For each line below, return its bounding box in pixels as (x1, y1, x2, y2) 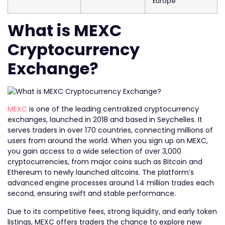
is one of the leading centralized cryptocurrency (27, 104, 199, 115)
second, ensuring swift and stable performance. (8, 188, 178, 199)
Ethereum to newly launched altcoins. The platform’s (8, 167, 194, 178)
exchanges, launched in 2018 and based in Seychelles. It (8, 115, 202, 125)
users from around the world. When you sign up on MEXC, (8, 136, 208, 146)
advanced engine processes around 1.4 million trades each (8, 178, 214, 188)
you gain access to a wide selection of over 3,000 (8, 146, 181, 157)
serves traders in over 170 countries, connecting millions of (8, 125, 213, 136)
